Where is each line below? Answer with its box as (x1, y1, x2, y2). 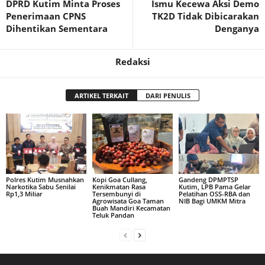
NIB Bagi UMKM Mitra (178, 196, 245, 205)
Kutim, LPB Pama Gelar (178, 182, 251, 191)
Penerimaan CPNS (6, 10, 86, 22)
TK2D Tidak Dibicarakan (152, 10, 259, 22)
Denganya (215, 22, 259, 34)
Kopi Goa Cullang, (92, 174, 147, 184)
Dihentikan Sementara (6, 22, 108, 34)
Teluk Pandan (92, 210, 134, 219)
